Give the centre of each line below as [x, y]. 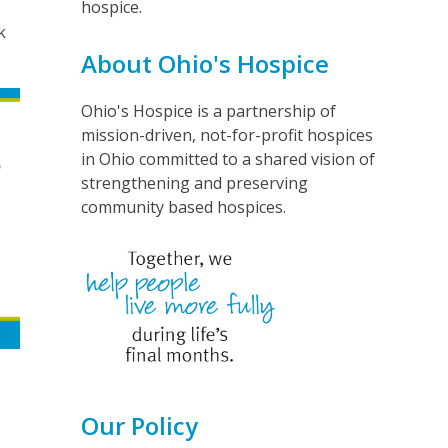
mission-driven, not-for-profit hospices [226, 134]
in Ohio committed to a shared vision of [227, 158]
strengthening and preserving [194, 182]
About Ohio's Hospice [204, 63]
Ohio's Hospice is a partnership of [208, 110]
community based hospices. [183, 206]
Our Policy [139, 425]
